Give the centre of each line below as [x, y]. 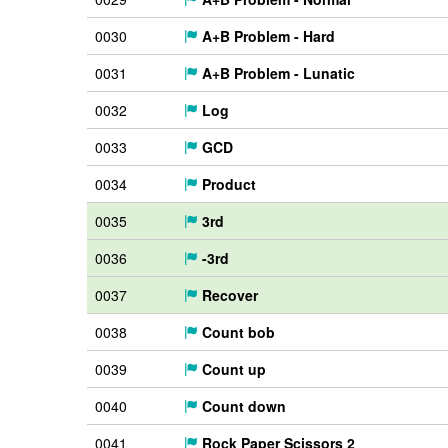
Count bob [236, 332]
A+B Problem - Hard [266, 36]
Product [227, 184]
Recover [228, 295]
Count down [242, 406]
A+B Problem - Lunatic [276, 73]
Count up [232, 369]
